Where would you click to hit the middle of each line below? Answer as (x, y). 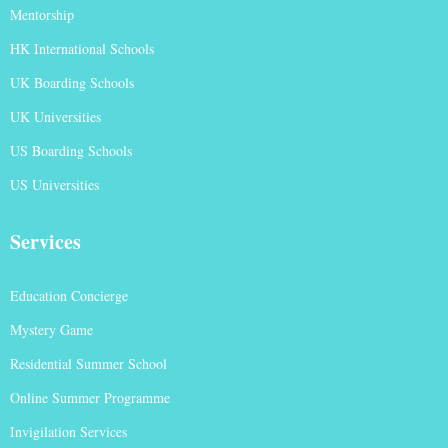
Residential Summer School (88, 364)
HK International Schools (82, 49)
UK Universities (55, 117)
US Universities (54, 185)
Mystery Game (51, 330)
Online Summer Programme (90, 398)
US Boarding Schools (71, 151)
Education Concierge (69, 296)
